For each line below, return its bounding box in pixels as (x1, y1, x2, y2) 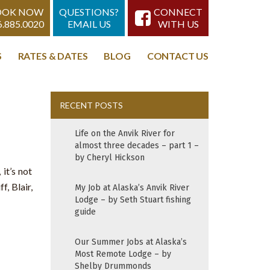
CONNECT (154, 6, 202, 17)
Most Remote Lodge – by (74, 249, 171, 260)
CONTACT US (146, 50, 209, 61)
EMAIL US (67, 18, 111, 30)
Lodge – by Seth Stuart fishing (74, 195, 191, 206)
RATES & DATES (17, 50, 88, 61)
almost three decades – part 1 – (74, 140, 199, 151)
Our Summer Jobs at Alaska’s (74, 237, 187, 248)
